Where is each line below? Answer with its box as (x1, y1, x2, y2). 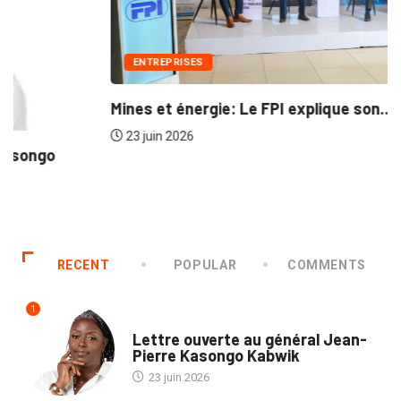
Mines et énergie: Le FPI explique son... (13, 98, 296, 119)
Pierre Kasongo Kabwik (132, 346, 300, 366)
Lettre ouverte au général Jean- (132, 329, 367, 350)
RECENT (56, 257, 110, 272)
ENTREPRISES (36, 56, 107, 69)
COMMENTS (286, 257, 367, 272)
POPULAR (173, 257, 237, 272)
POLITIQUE (132, 316, 187, 328)
